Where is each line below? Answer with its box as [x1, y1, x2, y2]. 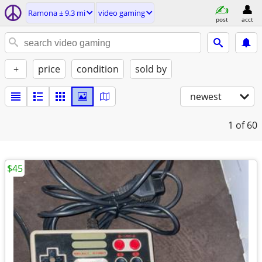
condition [77, 63, 119, 75]
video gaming [98, 8, 145, 18]
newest [190, 90, 222, 103]
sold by [135, 63, 167, 75]
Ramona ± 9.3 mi [28, 8, 85, 18]
